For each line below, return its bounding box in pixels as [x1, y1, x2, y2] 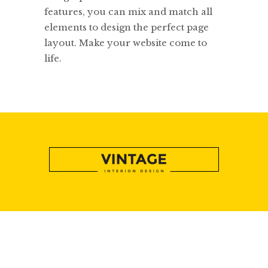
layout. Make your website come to [44, 36, 207, 48]
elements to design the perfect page [44, 21, 209, 33]
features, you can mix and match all [44, 5, 212, 17]
